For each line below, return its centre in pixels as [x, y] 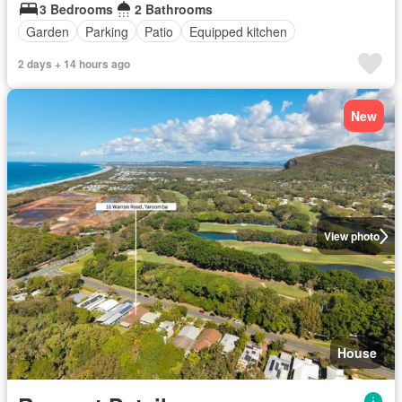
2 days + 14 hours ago [74, 64]
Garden [48, 31]
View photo [351, 236]
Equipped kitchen [238, 31]
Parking [107, 31]
